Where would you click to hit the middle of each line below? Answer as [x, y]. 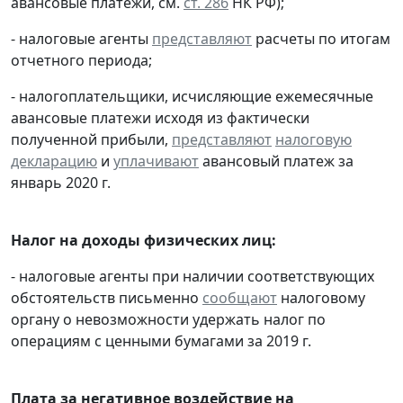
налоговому [321, 297]
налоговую [313, 139]
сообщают [240, 297]
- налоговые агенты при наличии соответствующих [193, 276]
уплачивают [156, 161]
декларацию [54, 161]
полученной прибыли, [91, 139]
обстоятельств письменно [107, 297]
